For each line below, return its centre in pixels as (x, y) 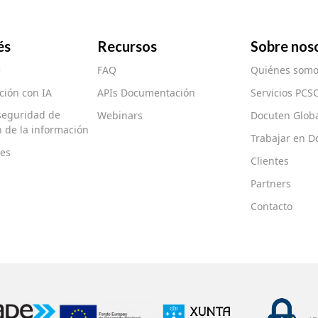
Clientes (269, 161)
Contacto (271, 207)
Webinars (120, 116)
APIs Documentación (147, 93)
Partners (270, 184)
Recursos (127, 46)
